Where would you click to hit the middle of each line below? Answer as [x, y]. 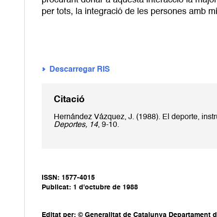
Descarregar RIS [80, 70]
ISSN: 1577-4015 [68, 178]
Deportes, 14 [76, 125]
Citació [69, 100]
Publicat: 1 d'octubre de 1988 [90, 187]
